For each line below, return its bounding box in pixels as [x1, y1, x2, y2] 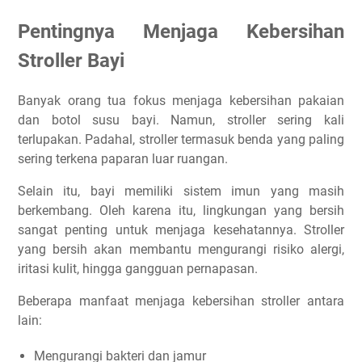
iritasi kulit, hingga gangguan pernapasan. [18, 260, 258, 276]
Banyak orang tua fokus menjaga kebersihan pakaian [18, 92, 344, 108]
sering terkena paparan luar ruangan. [18, 150, 228, 166]
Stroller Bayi [18, 48, 124, 72]
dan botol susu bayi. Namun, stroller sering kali [18, 112, 344, 128]
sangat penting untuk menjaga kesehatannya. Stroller [18, 221, 344, 238]
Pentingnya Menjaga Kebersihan [18, 19, 344, 43]
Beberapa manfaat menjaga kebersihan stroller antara [18, 293, 344, 309]
